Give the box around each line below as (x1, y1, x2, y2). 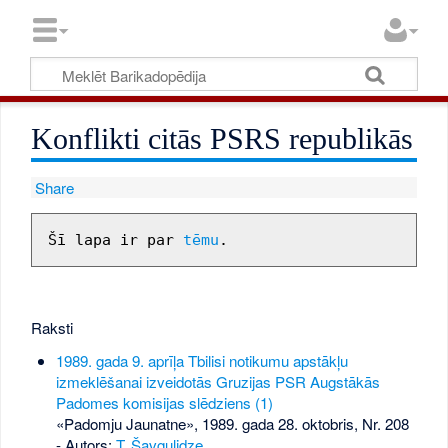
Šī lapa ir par (47, 230, 183, 249)
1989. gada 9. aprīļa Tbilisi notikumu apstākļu (55, 349, 348, 371)
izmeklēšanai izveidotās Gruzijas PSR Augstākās (55, 370, 380, 392)
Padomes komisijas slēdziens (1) (55, 391, 273, 413)
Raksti (31, 316, 74, 338)
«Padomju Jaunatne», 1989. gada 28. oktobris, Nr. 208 (55, 412, 409, 434)
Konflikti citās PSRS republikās (31, 122, 414, 156)
